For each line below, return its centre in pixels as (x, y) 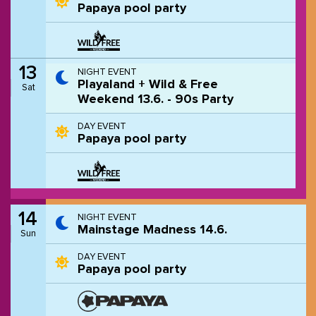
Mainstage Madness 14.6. (152, 230)
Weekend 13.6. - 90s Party (155, 99)
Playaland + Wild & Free (147, 85)
